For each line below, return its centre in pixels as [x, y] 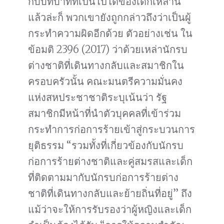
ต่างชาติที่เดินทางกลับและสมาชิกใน [106, 65]
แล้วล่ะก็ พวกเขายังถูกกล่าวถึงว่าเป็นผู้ [109, 17]
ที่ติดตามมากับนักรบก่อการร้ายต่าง [103, 177]
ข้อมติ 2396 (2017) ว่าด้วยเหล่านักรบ [108, 49]
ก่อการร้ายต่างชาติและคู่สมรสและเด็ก [110, 161]
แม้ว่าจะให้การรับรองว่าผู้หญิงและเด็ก [110, 209]
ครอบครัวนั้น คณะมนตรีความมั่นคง [105, 81]
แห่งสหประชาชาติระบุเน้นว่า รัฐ [97, 97]
